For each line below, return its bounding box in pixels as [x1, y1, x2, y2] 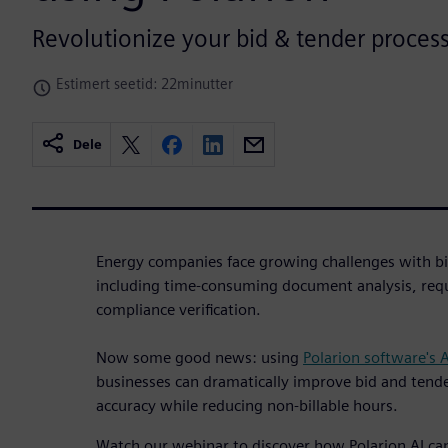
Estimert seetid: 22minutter [56, 75, 233, 93]
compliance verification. [96, 300, 261, 320]
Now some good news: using [96, 348, 299, 368]
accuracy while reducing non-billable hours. [96, 396, 398, 416]
